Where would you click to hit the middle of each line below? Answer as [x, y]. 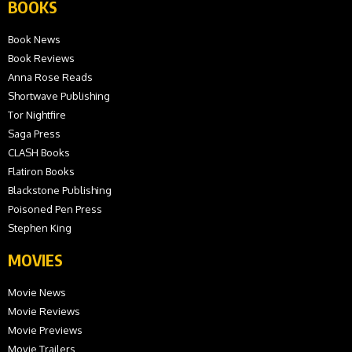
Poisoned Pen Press [55, 209]
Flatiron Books [41, 172]
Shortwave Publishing [59, 96]
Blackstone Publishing [60, 191]
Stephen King [40, 228]
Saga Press [34, 134]
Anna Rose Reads [50, 77]
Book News [34, 40]
